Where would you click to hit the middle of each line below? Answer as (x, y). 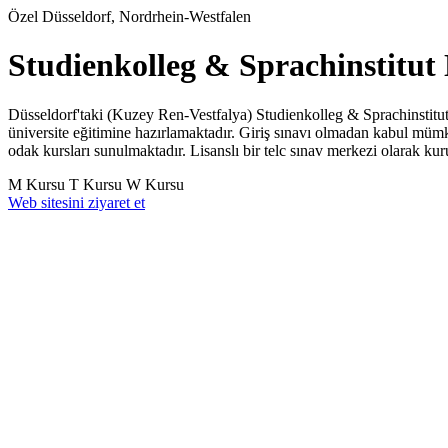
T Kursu (97, 184)
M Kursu (38, 184)
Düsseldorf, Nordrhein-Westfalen (146, 16)
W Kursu (155, 184)
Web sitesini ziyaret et (76, 202)
